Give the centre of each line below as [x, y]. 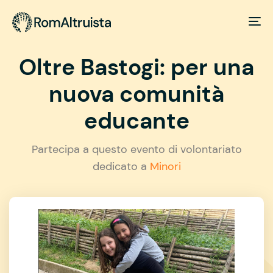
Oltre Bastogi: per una [136, 67]
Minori [165, 166]
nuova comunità [136, 94]
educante [136, 121]
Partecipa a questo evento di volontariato [136, 149]
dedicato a [121, 166]
